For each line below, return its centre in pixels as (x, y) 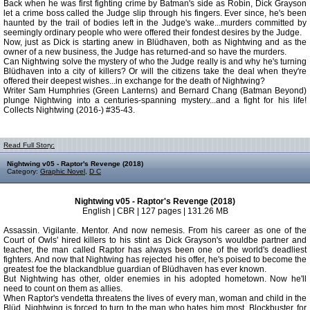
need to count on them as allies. (63, 289)
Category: (24, 171)
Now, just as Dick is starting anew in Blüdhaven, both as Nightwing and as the (155, 42)
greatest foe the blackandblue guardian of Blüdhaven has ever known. (135, 269)
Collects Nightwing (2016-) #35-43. (69, 110)
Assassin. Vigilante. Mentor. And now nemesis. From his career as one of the (155, 230)
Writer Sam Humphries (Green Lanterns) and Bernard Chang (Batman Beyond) (155, 91)
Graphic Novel (63, 171)
